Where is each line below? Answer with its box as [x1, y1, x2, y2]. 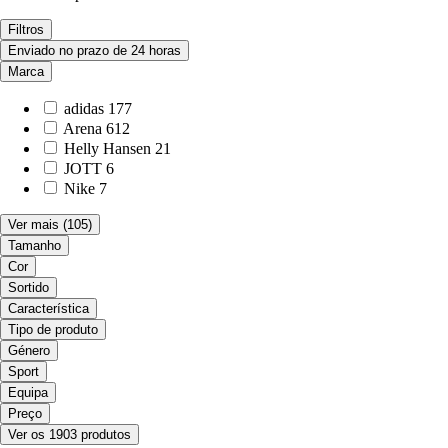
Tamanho [8, 238, 61, 254]
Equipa [8, 385, 48, 401]
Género [8, 343, 50, 359]
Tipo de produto [8, 322, 98, 338]
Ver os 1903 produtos [8, 427, 131, 443]
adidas [64, 100, 104, 118]
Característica [8, 301, 89, 317]
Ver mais [8, 217, 59, 233]
